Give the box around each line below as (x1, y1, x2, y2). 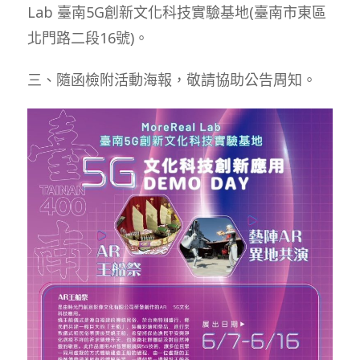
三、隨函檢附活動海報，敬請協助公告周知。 (27, 69, 317, 89)
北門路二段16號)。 (27, 27, 149, 47)
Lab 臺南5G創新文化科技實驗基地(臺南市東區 (27, 2, 326, 22)
